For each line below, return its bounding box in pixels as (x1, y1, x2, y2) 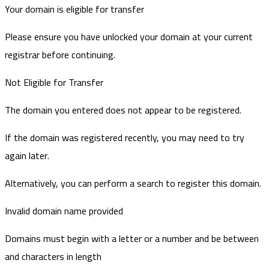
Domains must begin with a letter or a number (5, 229, 192, 247)
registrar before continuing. (5, 45, 115, 64)
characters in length (22, 247, 101, 265)
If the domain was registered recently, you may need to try (5, 128, 244, 147)
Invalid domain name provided (5, 201, 123, 220)
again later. (5, 146, 49, 165)
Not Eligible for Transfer (5, 73, 103, 91)
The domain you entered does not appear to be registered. (5, 100, 241, 119)
